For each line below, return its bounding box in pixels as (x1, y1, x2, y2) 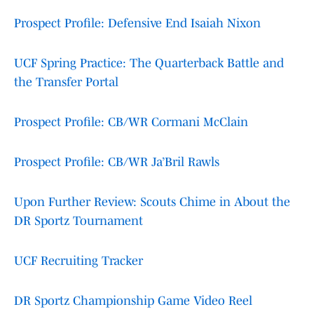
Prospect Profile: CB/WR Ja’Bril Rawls (14, 155, 219, 170)
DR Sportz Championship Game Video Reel (14, 294, 252, 308)
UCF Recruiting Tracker (14, 254, 143, 268)
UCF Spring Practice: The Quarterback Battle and (14, 56, 284, 71)
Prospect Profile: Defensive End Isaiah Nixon (14, 16, 261, 31)
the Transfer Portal (14, 75, 118, 90)
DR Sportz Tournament (14, 214, 143, 228)
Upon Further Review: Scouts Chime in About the (14, 195, 290, 210)
